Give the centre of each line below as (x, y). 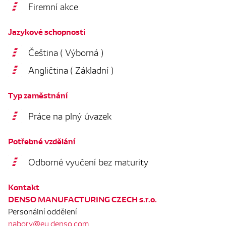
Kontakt (24, 187)
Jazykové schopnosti (47, 31)
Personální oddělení (42, 211)
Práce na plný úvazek (70, 116)
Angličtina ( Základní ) (71, 70)
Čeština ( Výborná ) (66, 52)
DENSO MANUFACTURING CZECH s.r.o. (82, 199)
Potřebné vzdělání (42, 141)
